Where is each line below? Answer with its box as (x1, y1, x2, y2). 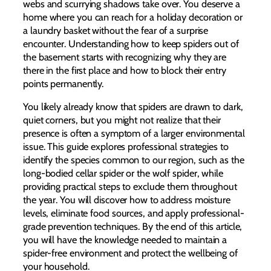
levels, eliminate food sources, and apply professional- (23, 206, 244, 219)
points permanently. (23, 77, 104, 90)
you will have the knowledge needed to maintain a (23, 233, 227, 246)
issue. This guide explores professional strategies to (23, 140, 229, 152)
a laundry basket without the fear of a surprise (23, 24, 209, 36)
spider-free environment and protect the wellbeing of (23, 246, 238, 259)
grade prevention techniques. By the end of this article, (23, 220, 243, 232)
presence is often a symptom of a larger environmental (23, 126, 245, 139)
